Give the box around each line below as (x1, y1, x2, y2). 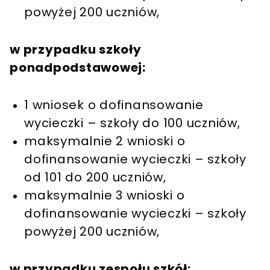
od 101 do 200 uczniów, (24, 169, 166, 186)
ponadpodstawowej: (10, 59, 146, 77)
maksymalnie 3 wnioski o (24, 187, 185, 204)
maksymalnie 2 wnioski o (24, 133, 186, 150)
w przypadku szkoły (10, 41, 142, 58)
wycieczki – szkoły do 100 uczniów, (24, 115, 240, 132)
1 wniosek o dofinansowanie (24, 96, 204, 114)
